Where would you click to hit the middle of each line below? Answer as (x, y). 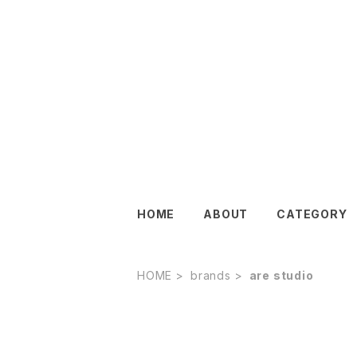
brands (211, 276)
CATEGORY (312, 214)
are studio (281, 276)
